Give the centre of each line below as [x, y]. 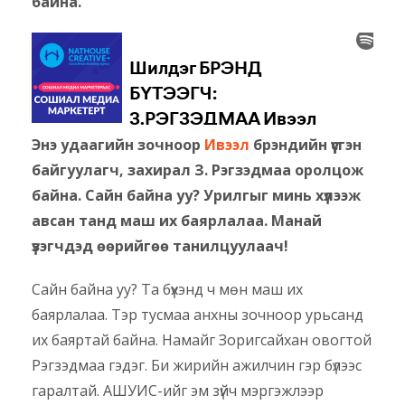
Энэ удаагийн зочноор [118, 144]
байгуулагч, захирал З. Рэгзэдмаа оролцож [198, 170]
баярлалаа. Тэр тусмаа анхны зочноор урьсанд [198, 314]
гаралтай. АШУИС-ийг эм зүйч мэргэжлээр [178, 390]
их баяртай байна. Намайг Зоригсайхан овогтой [202, 339]
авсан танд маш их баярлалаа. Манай [177, 220]
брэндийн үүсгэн [306, 144]
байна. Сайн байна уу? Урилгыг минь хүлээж [196, 195]
